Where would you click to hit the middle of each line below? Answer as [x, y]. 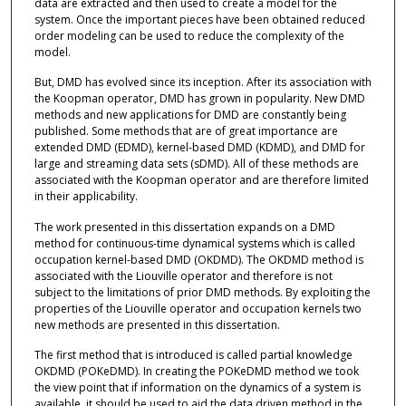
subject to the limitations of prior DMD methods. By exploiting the [202, 292]
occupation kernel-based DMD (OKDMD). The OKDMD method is [198, 259]
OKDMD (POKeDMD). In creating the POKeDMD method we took [196, 371]
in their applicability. [86, 197]
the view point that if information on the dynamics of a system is [197, 387]
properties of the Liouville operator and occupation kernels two [198, 308]
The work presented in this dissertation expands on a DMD [184, 227]
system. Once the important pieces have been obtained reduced [199, 19]
